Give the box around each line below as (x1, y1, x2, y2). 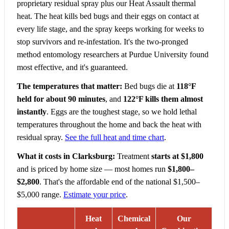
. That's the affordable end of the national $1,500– (39, 177, 200, 187)
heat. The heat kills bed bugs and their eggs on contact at (17, 12, 199, 21)
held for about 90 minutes (17, 95, 105, 104)
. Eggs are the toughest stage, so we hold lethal (47, 107, 197, 117)
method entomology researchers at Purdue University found (17, 50, 209, 59)
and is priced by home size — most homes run (17, 165, 168, 174)
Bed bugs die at (122, 82, 176, 91)
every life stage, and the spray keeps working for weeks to (17, 25, 204, 34)
